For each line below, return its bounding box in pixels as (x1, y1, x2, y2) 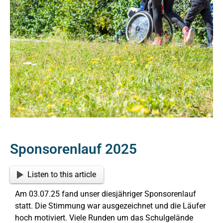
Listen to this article (27, 169, 97, 179)
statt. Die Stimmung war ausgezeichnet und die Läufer (15, 201, 206, 211)
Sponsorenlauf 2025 (10, 140, 137, 157)
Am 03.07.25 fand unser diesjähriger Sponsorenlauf (15, 189, 196, 199)
